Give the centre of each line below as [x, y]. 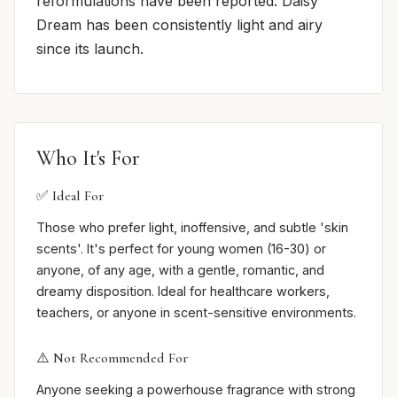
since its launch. [90, 48]
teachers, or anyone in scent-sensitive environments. [196, 312]
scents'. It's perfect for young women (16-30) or [181, 248]
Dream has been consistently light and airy [179, 24]
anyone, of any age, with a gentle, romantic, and [180, 269]
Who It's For [88, 158]
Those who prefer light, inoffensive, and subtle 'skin [192, 227]
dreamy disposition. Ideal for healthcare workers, [183, 291]
